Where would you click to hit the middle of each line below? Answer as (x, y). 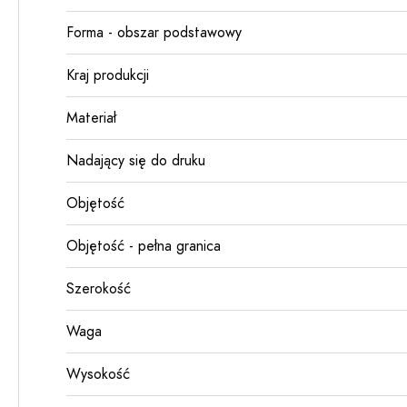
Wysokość (98, 374)
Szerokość (99, 289)
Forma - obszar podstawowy (154, 33)
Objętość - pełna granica (144, 246)
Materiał (91, 118)
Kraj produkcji (108, 75)
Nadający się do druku (136, 161)
